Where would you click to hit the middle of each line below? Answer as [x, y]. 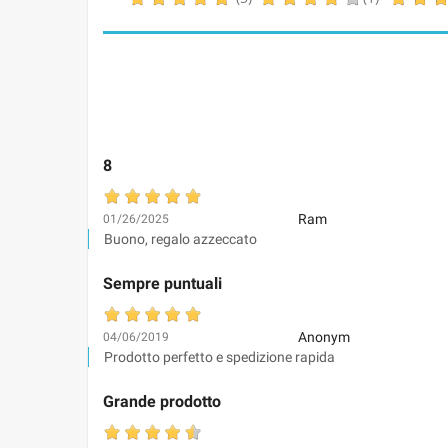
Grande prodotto [162, 401]
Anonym [323, 337]
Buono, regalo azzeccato [180, 239]
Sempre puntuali [162, 283]
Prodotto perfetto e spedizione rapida [219, 357]
